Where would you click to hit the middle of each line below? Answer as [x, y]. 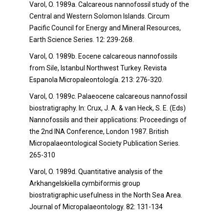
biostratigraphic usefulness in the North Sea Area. [106, 195]
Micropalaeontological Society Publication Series [104, 143]
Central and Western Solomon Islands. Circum [99, 16]
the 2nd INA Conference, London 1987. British [99, 131]
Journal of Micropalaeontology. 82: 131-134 [96, 207]
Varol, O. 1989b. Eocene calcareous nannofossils [103, 56]
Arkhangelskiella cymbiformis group [85, 183]
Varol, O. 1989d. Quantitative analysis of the [96, 172]
